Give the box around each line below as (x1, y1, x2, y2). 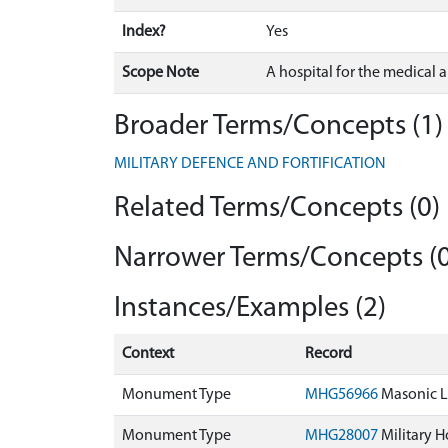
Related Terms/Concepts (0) (114, 194, 440, 223)
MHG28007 (305, 428, 378, 444)
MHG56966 (305, 387, 378, 403)
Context (122, 346, 174, 362)
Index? (122, 24, 166, 40)
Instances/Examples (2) (114, 294, 386, 323)
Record (305, 346, 352, 362)
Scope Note (122, 65, 199, 81)
